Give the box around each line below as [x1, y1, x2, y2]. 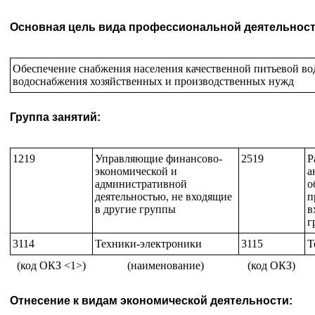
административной [94, 178, 187, 190]
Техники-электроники [94, 238, 202, 250]
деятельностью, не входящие [94, 191, 232, 202]
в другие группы [94, 203, 176, 215]
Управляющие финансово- [94, 153, 222, 165]
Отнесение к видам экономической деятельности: [10, 295, 292, 307]
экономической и [94, 165, 177, 177]
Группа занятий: [10, 111, 101, 123]
